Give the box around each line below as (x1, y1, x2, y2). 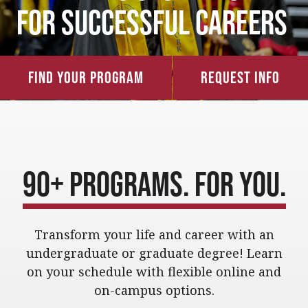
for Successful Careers (16, 3, 287, 41)
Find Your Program (28, 68, 144, 87)
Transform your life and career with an (34, 226, 274, 243)
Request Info (201, 68, 280, 87)
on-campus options (93, 282, 212, 298)
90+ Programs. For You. (22, 164, 286, 203)
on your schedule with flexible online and (27, 263, 281, 280)
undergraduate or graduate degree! (25, 245, 247, 261)
